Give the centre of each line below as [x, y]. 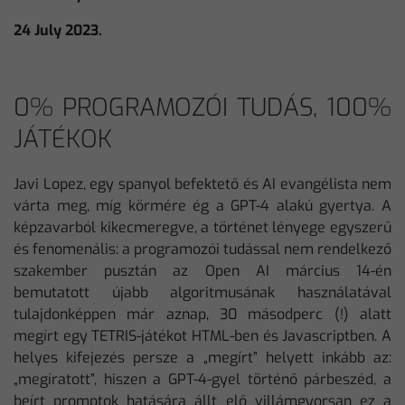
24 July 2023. [58, 30]
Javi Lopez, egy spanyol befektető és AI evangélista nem [202, 184]
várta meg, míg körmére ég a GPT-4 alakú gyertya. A [202, 206]
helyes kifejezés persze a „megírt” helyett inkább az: [202, 358]
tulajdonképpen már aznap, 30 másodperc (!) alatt [202, 314]
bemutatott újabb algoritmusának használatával [202, 292]
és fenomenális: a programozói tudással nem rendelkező [202, 249]
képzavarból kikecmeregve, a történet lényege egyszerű [202, 227]
